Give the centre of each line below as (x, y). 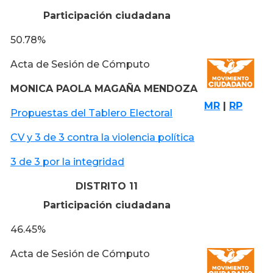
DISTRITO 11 (107, 186)
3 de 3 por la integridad (67, 161)
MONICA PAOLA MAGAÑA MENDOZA (104, 88)
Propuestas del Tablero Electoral (91, 113)
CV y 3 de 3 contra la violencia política (102, 137)
